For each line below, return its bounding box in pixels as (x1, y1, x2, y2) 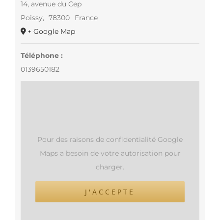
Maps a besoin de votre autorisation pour (39, 148, 181, 158)
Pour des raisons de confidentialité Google (37, 135, 183, 144)
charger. (96, 162, 124, 171)
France (74, 13, 98, 22)
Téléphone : (20, 51, 63, 60)
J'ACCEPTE (85, 187, 135, 196)
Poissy (20, 13, 43, 22)
